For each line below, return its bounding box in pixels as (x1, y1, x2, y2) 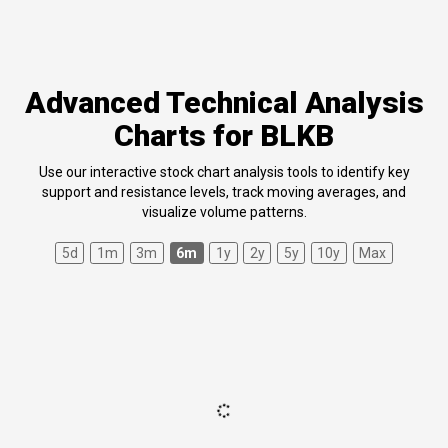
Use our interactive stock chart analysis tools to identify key (38, 164, 410, 181)
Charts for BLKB (114, 118, 334, 154)
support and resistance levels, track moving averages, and (42, 184, 406, 201)
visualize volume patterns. (141, 204, 307, 221)
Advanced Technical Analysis (24, 85, 424, 121)
